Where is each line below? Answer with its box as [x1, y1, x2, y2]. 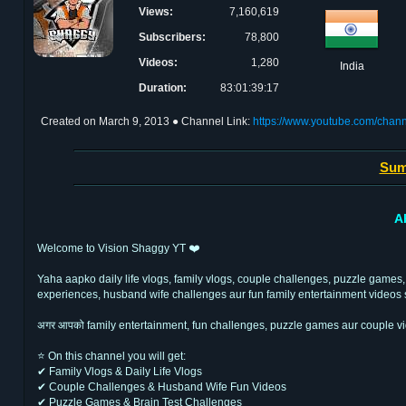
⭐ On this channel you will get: [37, 349, 186, 362]
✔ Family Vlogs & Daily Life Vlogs [37, 364, 202, 378]
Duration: [139, 82, 187, 94]
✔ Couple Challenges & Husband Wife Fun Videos [37, 380, 286, 393]
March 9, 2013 [99, 115, 169, 128]
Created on [41, 115, 99, 128]
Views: [139, 5, 173, 18]
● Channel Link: [172, 115, 253, 128]
